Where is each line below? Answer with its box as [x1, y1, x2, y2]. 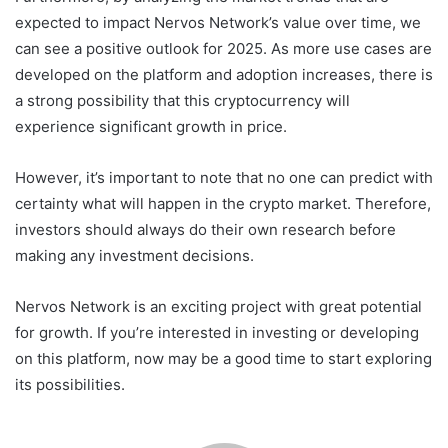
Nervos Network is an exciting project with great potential [15, 297, 422, 317]
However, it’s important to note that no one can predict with [15, 168, 433, 188]
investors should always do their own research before [15, 220, 396, 240]
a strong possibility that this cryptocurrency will [15, 91, 350, 111]
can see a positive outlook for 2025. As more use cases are [15, 39, 432, 59]
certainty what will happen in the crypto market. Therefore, [15, 194, 431, 214]
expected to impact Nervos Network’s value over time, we [15, 13, 421, 33]
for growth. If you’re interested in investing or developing [15, 323, 419, 343]
